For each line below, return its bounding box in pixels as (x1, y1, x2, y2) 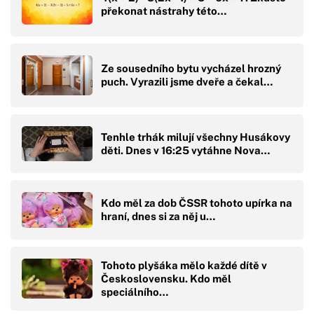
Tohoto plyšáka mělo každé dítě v (101, 259, 267, 271)
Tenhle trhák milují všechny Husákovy (101, 130, 290, 143)
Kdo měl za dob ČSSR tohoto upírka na (101, 197, 292, 210)
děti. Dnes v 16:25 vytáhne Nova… (101, 144, 270, 156)
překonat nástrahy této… (101, 5, 226, 18)
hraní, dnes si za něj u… (101, 210, 215, 223)
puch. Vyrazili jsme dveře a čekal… (101, 76, 273, 88)
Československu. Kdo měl (101, 272, 231, 285)
